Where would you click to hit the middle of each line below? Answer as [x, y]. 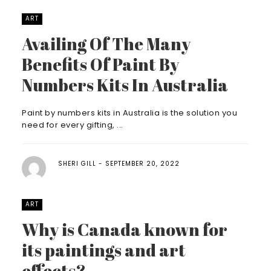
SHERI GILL [77, 164]
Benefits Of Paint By [100, 64]
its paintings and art [104, 250]
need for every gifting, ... [73, 125]
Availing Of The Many [106, 44]
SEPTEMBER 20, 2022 [142, 164]
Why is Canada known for [125, 229]
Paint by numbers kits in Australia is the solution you [129, 113]
